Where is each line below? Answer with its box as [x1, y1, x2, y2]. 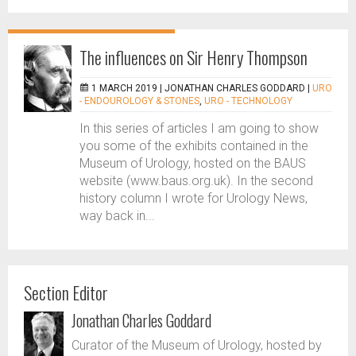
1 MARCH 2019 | [91, 83, 164, 94]
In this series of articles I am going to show [79, 121, 319, 136]
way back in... [79, 208, 155, 223]
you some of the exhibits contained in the [79, 138, 308, 153]
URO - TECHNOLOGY [204, 95, 292, 106]
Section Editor [24, 280, 108, 305]
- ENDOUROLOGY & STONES [79, 95, 199, 106]
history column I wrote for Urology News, [79, 191, 308, 206]
